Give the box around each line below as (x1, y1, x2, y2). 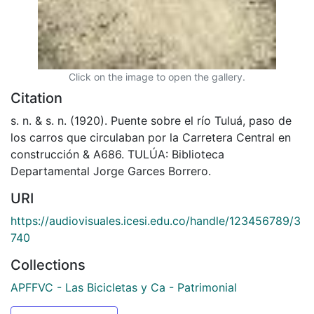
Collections (11, 256, 86, 273)
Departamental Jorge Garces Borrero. (11, 163, 211, 178)
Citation (11, 89, 62, 107)
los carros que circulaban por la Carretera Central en (11, 130, 291, 144)
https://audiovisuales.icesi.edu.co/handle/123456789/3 (11, 213, 301, 228)
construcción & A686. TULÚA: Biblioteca (11, 146, 224, 161)
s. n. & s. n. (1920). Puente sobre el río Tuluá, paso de (11, 113, 292, 128)
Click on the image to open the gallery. (69, 70, 245, 83)
